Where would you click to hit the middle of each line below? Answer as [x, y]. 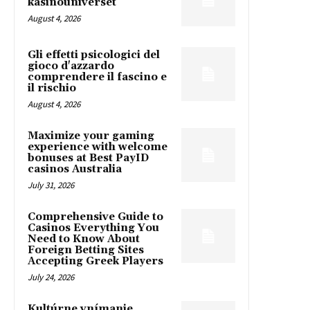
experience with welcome [98, 147]
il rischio [52, 88]
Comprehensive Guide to [95, 217]
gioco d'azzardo [71, 66]
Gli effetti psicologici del [94, 55]
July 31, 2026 [51, 185]
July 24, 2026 [51, 277]
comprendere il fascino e [97, 77]
